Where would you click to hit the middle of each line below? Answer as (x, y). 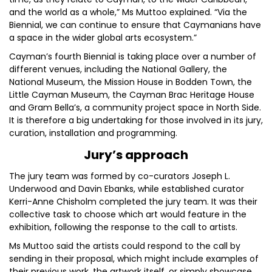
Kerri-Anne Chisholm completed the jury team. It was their (133, 202)
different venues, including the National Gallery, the (118, 69)
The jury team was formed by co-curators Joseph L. (120, 176)
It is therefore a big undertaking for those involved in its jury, (136, 120)
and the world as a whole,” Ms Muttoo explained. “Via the (128, 12)
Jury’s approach (136, 155)
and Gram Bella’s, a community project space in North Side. (135, 107)
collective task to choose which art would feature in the (128, 214)
